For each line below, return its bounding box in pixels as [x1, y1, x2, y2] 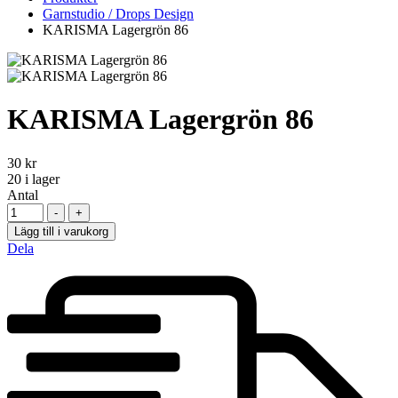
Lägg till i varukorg [14, 224, 108, 238]
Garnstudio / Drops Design [43, 6, 194, 21]
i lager [21, 171, 60, 187]
